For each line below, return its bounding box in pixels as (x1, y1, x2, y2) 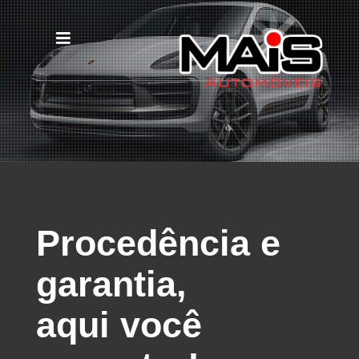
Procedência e (35, 222, 280, 263)
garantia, (35, 263, 187, 304)
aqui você (35, 304, 202, 345)
